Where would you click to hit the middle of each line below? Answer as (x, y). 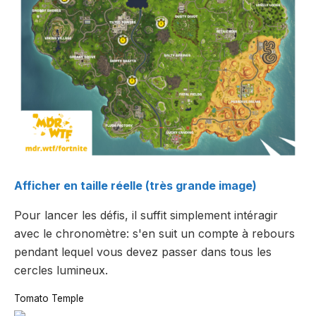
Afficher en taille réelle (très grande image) (135, 185)
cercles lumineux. (61, 270)
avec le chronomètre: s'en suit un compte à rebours (154, 233)
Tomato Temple (49, 298)
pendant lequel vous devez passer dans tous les (143, 251)
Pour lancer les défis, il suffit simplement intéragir (146, 215)
